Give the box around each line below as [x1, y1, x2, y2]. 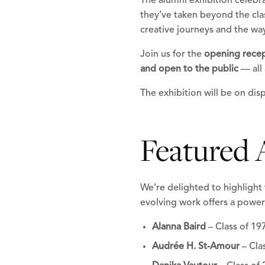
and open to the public [140, 64, 238, 74]
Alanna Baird [152, 222, 206, 232]
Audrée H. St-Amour [152, 242, 240, 252]
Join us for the [140, 49, 204, 59]
